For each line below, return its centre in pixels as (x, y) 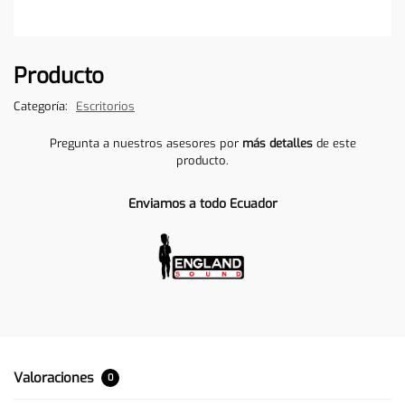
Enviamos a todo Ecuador (202, 203)
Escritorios (105, 106)
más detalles (277, 143)
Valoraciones (56, 377)
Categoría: (42, 106)
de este (334, 143)
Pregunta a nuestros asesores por (146, 143)
